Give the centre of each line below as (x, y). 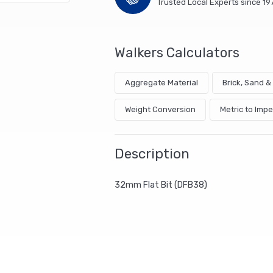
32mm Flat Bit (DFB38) (161, 185)
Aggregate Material (161, 82)
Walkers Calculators (177, 52)
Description (152, 154)
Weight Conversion (160, 109)
